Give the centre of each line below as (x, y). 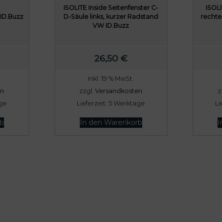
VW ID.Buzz (111, 25)
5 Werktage (127, 103)
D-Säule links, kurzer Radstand (111, 16)
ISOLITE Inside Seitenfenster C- (111, 7)
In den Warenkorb (111, 122)
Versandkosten (119, 91)
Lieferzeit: (93, 103)
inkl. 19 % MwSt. (111, 78)
